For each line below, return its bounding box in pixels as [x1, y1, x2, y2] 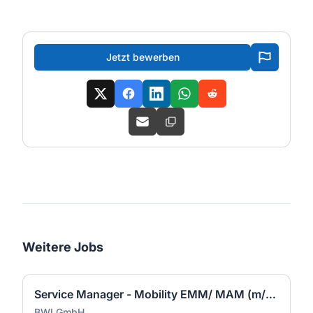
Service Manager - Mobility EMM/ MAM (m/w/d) [265, 287, 276, 301]
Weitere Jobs [22, 240, 103, 254]
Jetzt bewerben [105, 51, 180, 63]
